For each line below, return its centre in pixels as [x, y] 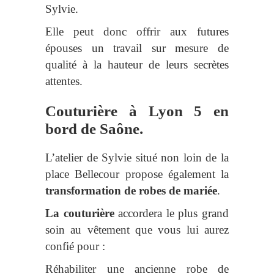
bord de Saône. [94, 129]
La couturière [80, 213]
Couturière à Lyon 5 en [137, 111]
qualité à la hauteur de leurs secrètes [137, 65]
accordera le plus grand [172, 213]
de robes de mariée [171, 191]
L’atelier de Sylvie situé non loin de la [137, 158]
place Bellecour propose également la [137, 174]
